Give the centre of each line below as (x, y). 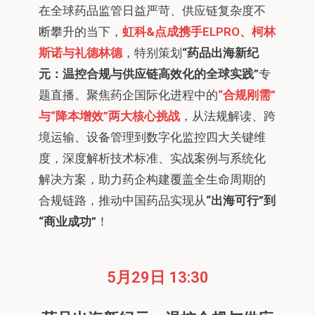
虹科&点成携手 (162, 31)
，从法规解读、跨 (228, 116)
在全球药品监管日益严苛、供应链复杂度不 (152, 10)
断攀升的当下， (81, 31)
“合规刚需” (247, 95)
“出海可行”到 (241, 200)
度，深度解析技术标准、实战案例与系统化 (152, 158)
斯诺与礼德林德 (81, 52)
